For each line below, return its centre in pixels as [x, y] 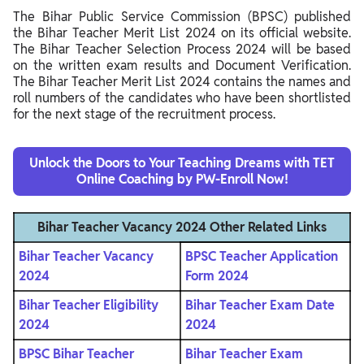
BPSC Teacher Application [262, 257]
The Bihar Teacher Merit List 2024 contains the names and [182, 82]
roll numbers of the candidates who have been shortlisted [182, 98]
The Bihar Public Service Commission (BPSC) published [182, 17]
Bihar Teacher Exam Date [260, 305]
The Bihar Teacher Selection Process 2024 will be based [182, 50]
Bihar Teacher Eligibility [89, 305]
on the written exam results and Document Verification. [182, 66]
